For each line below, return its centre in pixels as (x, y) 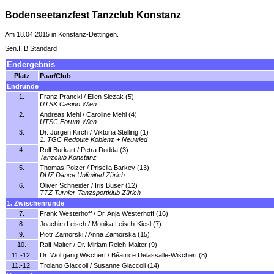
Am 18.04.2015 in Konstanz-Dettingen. (62, 34)
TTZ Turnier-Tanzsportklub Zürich (90, 193)
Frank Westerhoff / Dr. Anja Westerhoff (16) (104, 214)
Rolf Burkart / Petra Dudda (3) (84, 150)
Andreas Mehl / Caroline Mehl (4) (88, 115)
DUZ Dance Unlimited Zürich (82, 175)
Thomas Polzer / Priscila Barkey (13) (94, 168)
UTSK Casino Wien (68, 104)
